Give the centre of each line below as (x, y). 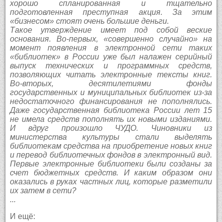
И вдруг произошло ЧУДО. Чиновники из (111, 128)
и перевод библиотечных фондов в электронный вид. (111, 155)
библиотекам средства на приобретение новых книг (111, 146)
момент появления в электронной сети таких (111, 48)
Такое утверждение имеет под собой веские (111, 30)
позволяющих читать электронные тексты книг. (111, 74)
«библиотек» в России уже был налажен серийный (111, 56)
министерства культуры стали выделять (111, 137)
